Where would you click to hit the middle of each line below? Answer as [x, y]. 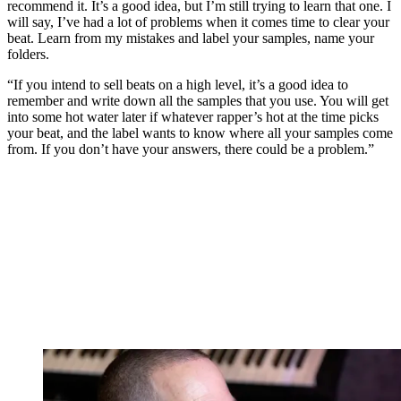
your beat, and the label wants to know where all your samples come [200, 133]
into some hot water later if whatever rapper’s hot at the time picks [193, 117]
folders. [30, 55]
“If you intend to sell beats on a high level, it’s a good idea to [178, 85]
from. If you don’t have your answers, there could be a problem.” [191, 149]
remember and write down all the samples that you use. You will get [198, 101]
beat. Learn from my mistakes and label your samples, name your [191, 38]
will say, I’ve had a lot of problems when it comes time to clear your [198, 22]
